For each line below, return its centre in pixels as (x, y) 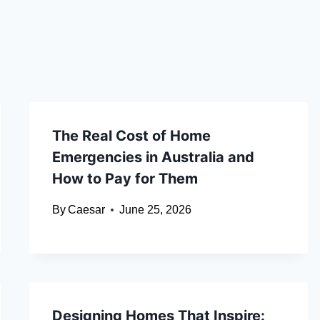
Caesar (86, 210)
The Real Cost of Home (131, 136)
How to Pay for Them (125, 179)
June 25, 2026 (155, 210)
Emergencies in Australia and (153, 157)
